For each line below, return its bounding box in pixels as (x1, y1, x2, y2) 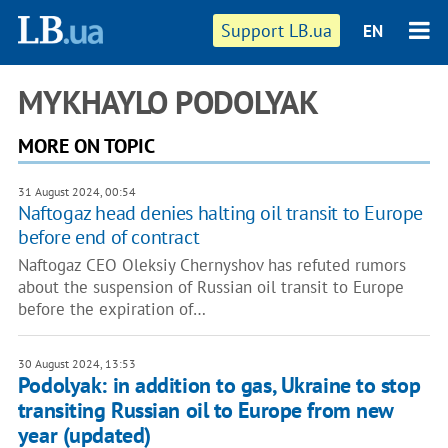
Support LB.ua (221, 19, 333, 42)
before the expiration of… (17, 298, 206, 320)
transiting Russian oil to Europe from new (17, 396, 393, 424)
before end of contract (17, 224, 200, 250)
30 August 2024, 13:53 (17, 356, 136, 371)
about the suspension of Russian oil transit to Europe (17, 276, 404, 298)
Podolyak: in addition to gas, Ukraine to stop (17, 371, 421, 399)
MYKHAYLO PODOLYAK (17, 81, 319, 123)
